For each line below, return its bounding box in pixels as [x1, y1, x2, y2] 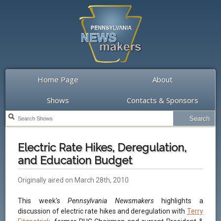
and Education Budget [18, 153, 133, 167]
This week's [18, 197, 68, 205]
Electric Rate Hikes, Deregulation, [18, 141, 187, 154]
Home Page [37, 74, 78, 84]
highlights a [153, 197, 203, 205]
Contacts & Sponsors [127, 95, 199, 105]
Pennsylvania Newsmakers [68, 197, 154, 205]
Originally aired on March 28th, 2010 [18, 176, 129, 184]
